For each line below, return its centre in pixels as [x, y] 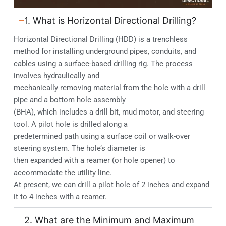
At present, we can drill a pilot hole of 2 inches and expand [111, 184]
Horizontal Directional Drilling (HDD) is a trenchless [100, 39]
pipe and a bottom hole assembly [69, 100]
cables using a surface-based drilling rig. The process [103, 63]
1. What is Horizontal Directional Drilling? [110, 20]
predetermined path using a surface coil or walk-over [102, 136]
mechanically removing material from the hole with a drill [109, 88]
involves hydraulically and [56, 75]
